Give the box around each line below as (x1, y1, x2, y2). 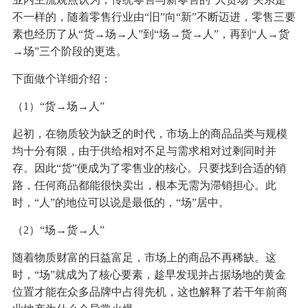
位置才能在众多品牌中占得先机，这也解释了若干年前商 (12, 286, 287, 298)
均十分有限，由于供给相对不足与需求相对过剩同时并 (12, 145, 276, 157)
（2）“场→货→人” (12, 224, 104, 236)
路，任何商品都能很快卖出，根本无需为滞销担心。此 (12, 179, 276, 192)
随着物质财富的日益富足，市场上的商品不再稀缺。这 (12, 252, 276, 264)
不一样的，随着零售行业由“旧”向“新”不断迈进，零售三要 (12, 11, 296, 23)
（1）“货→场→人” (12, 100, 104, 113)
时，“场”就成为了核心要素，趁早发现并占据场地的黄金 (12, 269, 286, 281)
